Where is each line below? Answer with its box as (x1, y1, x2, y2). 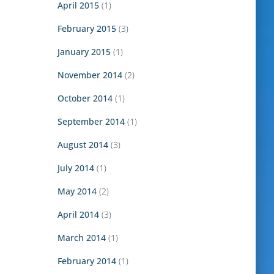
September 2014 (57, 116, 125, 127)
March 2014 (57, 232, 106, 243)
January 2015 (57, 46, 111, 57)
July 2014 (57, 162, 94, 174)
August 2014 (57, 139, 108, 150)
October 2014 (57, 92, 113, 104)
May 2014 (57, 185, 97, 197)
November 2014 (57, 69, 122, 81)
